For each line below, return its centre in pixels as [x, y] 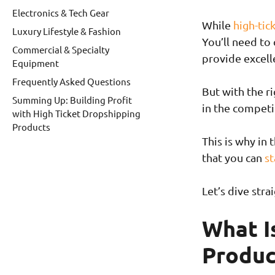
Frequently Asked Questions [72, 81]
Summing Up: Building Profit [72, 99]
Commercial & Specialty [61, 49]
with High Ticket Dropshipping [76, 113]
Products [31, 126]
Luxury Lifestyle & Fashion [67, 31]
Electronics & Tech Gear [61, 12]
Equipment [36, 63]
